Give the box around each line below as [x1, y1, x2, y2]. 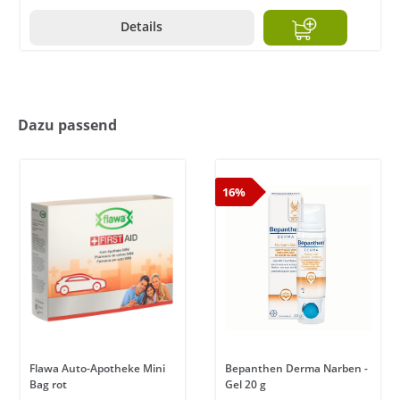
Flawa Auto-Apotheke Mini [29, 361, 165, 377]
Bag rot [29, 377, 67, 393]
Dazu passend [18, 115, 117, 136]
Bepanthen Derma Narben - [225, 361, 368, 377]
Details [121, 18, 163, 36]
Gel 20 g [225, 377, 266, 393]
